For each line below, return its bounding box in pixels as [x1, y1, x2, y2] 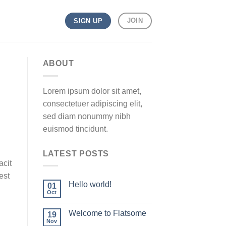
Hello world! [68, 180, 111, 189]
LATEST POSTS [42, 149, 109, 158]
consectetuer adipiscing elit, [42, 99, 142, 108]
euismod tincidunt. [42, 124, 108, 133]
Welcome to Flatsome [68, 209, 146, 218]
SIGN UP [74, 17, 102, 25]
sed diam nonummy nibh [42, 111, 131, 121]
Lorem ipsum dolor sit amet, [42, 86, 141, 95]
